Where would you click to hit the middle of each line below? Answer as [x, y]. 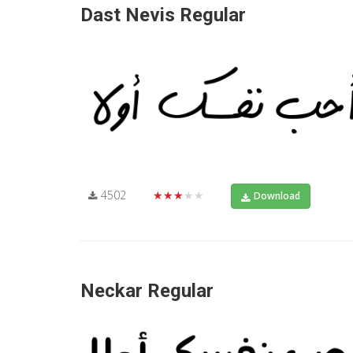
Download [277, 195]
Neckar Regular [147, 290]
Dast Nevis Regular [163, 15]
